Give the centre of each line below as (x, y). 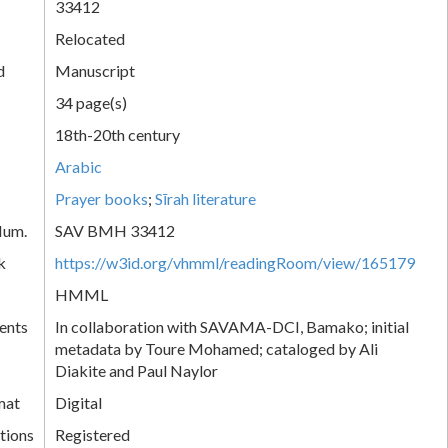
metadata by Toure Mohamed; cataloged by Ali (216, 348)
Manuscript (95, 70)
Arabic (78, 166)
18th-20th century (117, 134)
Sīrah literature (205, 198)
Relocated (90, 38)
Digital (78, 402)
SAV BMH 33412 (115, 230)
